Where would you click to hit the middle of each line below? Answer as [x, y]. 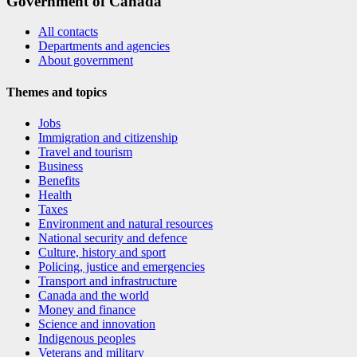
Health [55, 194]
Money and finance [87, 309]
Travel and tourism [85, 151]
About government [86, 61]
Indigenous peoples [87, 338]
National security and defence [113, 237]
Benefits [59, 180]
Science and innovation [97, 324]
